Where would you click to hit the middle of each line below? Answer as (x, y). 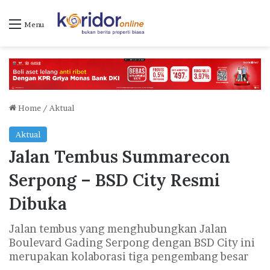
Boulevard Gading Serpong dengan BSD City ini (132, 243)
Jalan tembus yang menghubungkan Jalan (118, 229)
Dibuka (38, 204)
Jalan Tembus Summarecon (120, 157)
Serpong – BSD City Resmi (115, 181)
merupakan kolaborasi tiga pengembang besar (129, 257)
